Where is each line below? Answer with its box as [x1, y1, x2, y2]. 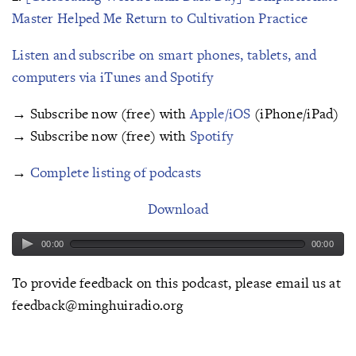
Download [147, 199, 209, 218]
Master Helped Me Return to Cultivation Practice [12, 9, 308, 27]
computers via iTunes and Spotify [12, 68, 214, 86]
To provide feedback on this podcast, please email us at [12, 273, 341, 292]
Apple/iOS [190, 104, 251, 122]
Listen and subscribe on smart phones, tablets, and [12, 45, 317, 64]
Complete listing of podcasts [29, 163, 202, 181]
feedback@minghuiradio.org [12, 296, 184, 314]
